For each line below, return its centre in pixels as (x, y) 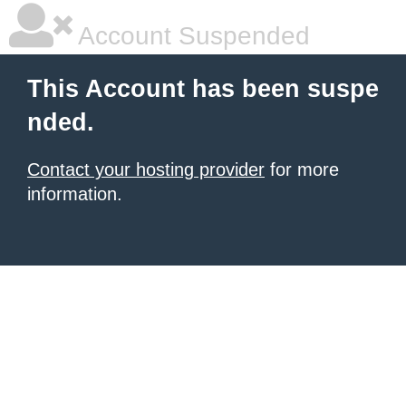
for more (302, 169)
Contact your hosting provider (146, 169)
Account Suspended (191, 36)
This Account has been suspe (203, 89)
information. (75, 194)
